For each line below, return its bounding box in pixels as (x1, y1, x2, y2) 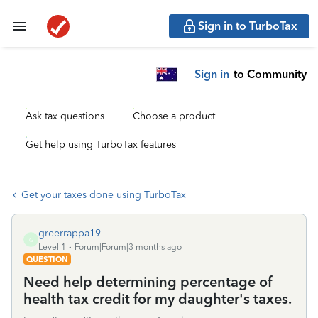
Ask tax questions (26, 110, 104, 122)
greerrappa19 (38, 227, 101, 239)
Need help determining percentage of (23, 273, 272, 290)
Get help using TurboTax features (26, 138, 176, 150)
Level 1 (38, 242, 66, 252)
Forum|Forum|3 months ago (75, 242, 182, 252)
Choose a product (133, 110, 215, 122)
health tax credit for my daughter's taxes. (23, 290, 292, 307)
